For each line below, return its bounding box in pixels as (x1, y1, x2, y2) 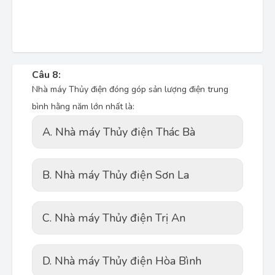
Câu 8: (32, 68, 61, 82)
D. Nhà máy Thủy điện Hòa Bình (42, 254, 201, 268)
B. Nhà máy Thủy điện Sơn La (42, 168, 189, 182)
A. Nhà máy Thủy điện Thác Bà (42, 125, 195, 139)
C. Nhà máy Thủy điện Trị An (42, 211, 185, 225)
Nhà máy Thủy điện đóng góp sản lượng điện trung (32, 83, 228, 95)
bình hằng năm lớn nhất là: (32, 101, 134, 112)
